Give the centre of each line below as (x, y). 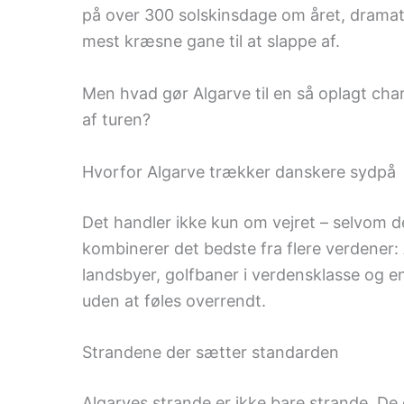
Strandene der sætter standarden (210, 353)
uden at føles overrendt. (174, 300)
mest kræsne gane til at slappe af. (211, 41)
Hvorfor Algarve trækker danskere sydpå (239, 171)
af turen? (116, 119)
